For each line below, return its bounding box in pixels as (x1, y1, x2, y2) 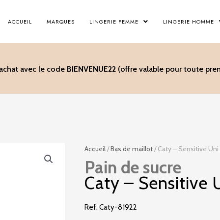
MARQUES (47, 17, 75, 26)
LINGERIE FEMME (89, 17, 138, 26)
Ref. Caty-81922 (84, 202, 137, 212)
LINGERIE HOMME (163, 17, 214, 26)
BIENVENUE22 (66, 64, 116, 74)
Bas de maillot (110, 145, 153, 153)
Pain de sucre (84, 157, 181, 178)
